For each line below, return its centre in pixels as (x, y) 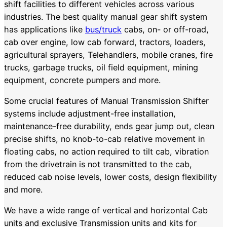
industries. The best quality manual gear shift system (106, 16)
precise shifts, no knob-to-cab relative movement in (104, 139)
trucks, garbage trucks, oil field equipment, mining (101, 67)
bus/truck (103, 29)
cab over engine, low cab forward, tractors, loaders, (105, 42)
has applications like (45, 29)
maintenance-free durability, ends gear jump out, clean (109, 126)
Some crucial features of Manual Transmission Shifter (106, 101)
